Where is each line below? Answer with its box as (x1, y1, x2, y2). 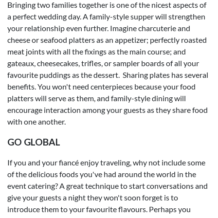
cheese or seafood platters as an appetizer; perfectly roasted (7, 35, 207, 44)
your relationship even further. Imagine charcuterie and (7, 23, 190, 33)
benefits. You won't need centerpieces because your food (7, 81, 196, 91)
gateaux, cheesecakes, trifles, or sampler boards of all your (7, 58, 199, 68)
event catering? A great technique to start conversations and (7, 181, 208, 190)
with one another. (7, 116, 66, 126)
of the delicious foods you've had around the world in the (7, 169, 196, 179)
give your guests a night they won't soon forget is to (7, 192, 178, 202)
